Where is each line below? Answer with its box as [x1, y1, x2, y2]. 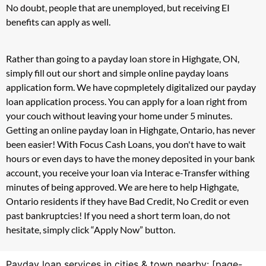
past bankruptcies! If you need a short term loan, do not [6, 210, 230, 221]
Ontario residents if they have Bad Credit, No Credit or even [6, 195, 249, 207]
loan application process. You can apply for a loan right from [6, 96, 247, 107]
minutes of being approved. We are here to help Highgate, [6, 181, 239, 193]
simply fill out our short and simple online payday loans [6, 67, 229, 79]
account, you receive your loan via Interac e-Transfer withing [6, 167, 249, 179]
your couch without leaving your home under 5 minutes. [6, 110, 232, 122]
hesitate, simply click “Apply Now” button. [6, 224, 175, 236]
